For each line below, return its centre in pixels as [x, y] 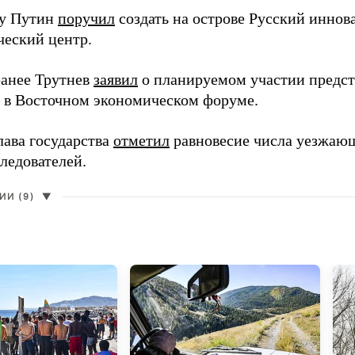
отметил [141, 141]
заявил [116, 80]
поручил [86, 19]
